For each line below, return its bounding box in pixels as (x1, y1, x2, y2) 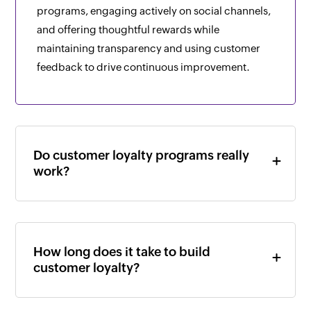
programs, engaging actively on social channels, (37, 5, 271, 17)
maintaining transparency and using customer (37, 42, 261, 55)
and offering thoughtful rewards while (37, 24, 220, 36)
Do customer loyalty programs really (33, 148, 250, 163)
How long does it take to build (33, 244, 211, 260)
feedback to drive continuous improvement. (37, 61, 251, 74)
